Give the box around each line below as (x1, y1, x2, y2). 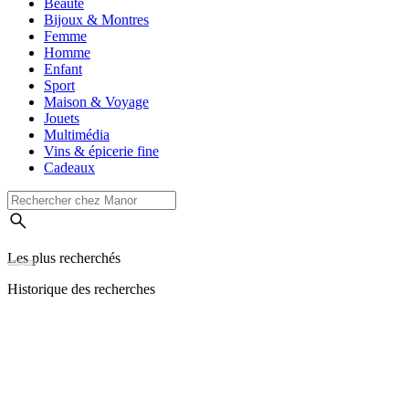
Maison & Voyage (44, 94, 149, 110)
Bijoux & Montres (44, 12, 149, 28)
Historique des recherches (7, 281, 155, 298)
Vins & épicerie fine (44, 143, 159, 160)
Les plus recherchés (7, 250, 121, 267)
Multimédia (44, 127, 110, 143)
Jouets (44, 110, 79, 127)
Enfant (44, 61, 82, 78)
